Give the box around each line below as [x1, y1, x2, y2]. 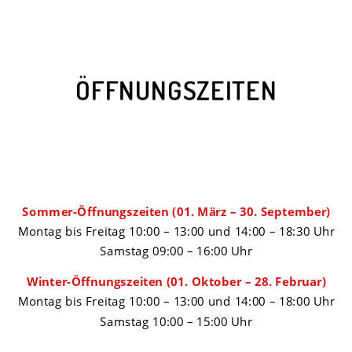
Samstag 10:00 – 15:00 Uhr [99, 313, 253, 330]
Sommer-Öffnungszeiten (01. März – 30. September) [21, 203, 331, 220]
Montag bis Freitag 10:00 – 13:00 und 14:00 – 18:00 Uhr [17, 292, 335, 310]
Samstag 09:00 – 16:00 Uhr [99, 243, 253, 260]
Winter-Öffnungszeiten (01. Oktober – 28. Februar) [26, 273, 326, 290]
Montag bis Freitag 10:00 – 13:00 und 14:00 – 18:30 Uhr [17, 222, 335, 240]
